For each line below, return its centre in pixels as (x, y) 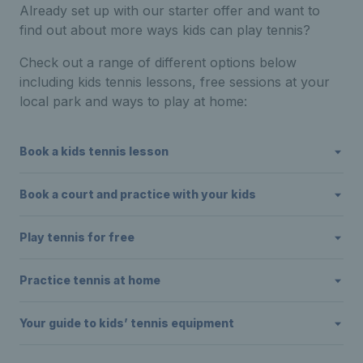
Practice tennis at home (90, 280)
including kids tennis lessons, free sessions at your (175, 81)
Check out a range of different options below (158, 62)
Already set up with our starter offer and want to (170, 10)
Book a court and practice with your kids (138, 194)
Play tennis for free (77, 237)
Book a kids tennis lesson (94, 151)
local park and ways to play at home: (133, 101)
